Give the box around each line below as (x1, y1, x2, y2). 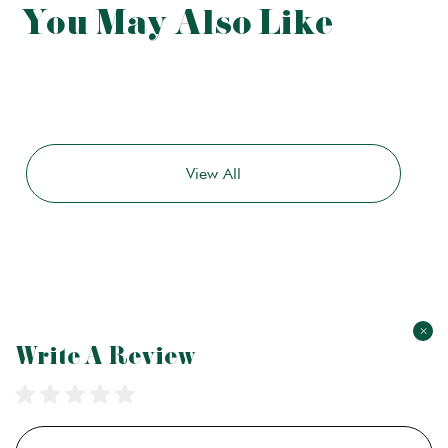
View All (186, 163, 242, 183)
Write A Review (15, 346, 196, 369)
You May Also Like (21, 8, 334, 41)
